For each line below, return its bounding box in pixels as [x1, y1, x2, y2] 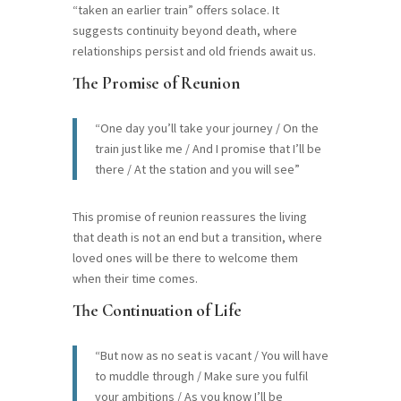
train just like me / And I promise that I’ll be [94, 140, 321, 157]
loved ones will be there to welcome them [72, 249, 298, 266]
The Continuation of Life [72, 299, 242, 320]
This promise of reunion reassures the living [72, 208, 307, 225]
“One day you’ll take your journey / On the [94, 119, 319, 136]
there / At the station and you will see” [94, 160, 300, 177]
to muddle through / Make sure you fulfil [94, 367, 308, 384]
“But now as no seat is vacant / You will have [94, 346, 328, 363]
